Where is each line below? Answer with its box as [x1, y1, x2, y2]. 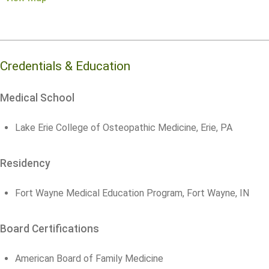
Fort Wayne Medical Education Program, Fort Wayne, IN [15, 187, 249, 199]
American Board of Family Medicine [15, 253, 163, 264]
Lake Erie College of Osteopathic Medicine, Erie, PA [15, 122, 232, 133]
